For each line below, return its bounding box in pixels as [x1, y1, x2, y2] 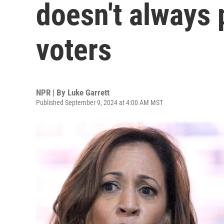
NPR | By [36, 87, 67, 97]
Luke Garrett [67, 87, 109, 97]
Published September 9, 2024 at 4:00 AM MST [36, 98, 163, 106]
